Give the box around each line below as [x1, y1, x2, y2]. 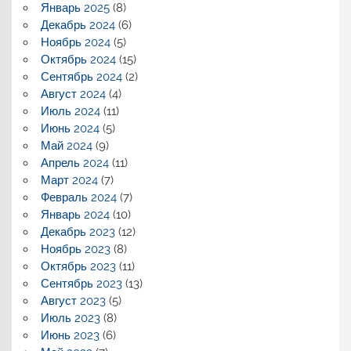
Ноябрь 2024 [40, 34, 110, 49]
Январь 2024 [40, 207, 110, 222]
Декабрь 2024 [40, 17, 115, 32]
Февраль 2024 [40, 190, 117, 204]
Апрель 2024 [40, 155, 109, 170]
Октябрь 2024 [40, 52, 116, 67]
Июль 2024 [40, 103, 100, 118]
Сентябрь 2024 [40, 69, 122, 84]
